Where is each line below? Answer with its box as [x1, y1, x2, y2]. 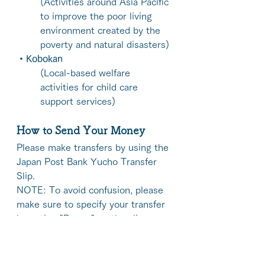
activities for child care [40, 82, 141, 92]
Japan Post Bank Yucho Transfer [17, 157, 160, 166]
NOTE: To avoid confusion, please [17, 185, 166, 195]
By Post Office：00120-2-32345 [17, 232, 155, 242]
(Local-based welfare [40, 68, 133, 77]
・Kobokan [17, 54, 63, 63]
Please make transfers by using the [17, 143, 172, 152]
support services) [40, 96, 115, 106]
